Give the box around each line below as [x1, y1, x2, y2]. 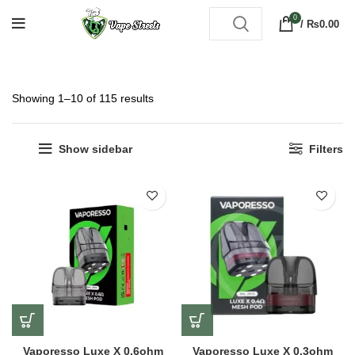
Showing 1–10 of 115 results [12, 92, 154, 105]
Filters [309, 142, 343, 155]
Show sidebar [58, 142, 132, 155]
